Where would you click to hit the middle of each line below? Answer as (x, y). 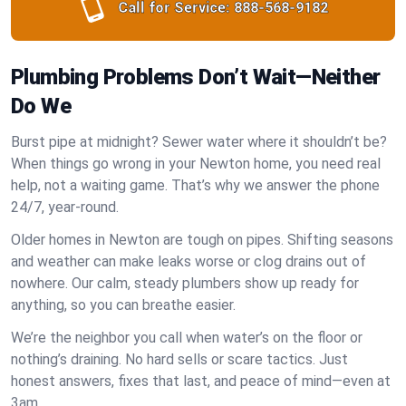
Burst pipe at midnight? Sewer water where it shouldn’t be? (199, 142)
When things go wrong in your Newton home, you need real (196, 164)
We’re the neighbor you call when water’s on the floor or (187, 338)
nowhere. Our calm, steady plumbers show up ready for (185, 283)
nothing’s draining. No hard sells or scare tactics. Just (179, 359)
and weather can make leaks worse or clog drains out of (188, 261)
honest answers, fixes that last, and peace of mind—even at (201, 381)
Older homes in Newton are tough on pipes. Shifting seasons (202, 240)
